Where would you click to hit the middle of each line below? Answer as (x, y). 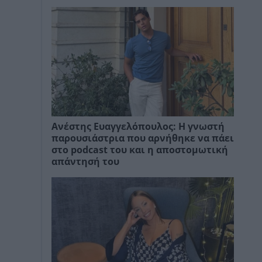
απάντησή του (85, 162)
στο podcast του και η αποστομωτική (140, 150)
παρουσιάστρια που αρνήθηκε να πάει (143, 139)
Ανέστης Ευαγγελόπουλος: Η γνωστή (138, 127)
